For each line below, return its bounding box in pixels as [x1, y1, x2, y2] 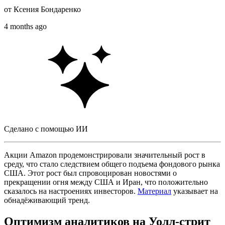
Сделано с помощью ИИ [4, 124, 88, 133]
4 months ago [4, 22, 47, 31]
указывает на [171, 186, 218, 195]
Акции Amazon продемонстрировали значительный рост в [4, 150, 205, 159]
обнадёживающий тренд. [4, 195, 90, 204]
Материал [138, 186, 171, 195]
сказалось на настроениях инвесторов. [4, 186, 138, 195]
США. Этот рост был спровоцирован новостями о [4, 168, 177, 177]
